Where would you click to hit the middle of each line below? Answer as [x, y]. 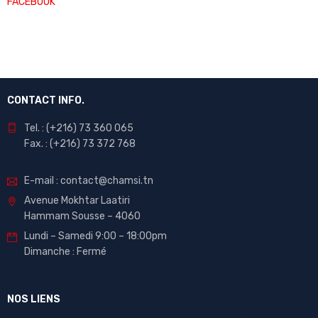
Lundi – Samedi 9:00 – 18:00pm [95, 236]
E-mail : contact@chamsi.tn [89, 181]
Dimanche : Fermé [65, 252]
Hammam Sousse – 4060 [82, 216]
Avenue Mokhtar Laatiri [77, 201]
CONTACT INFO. [46, 101]
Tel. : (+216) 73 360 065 [79, 128]
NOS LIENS [34, 300]
